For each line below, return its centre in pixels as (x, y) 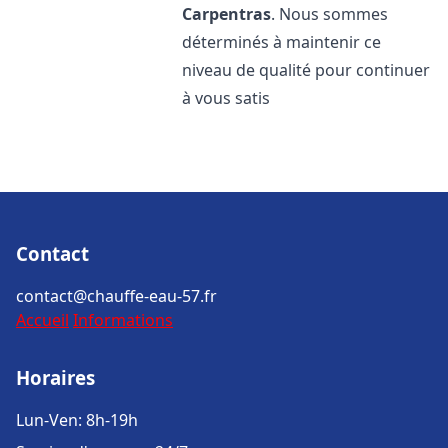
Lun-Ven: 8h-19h (77, 420)
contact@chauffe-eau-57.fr (116, 296)
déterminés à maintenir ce (282, 42)
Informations (123, 320)
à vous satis (226, 98)
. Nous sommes (330, 14)
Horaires (55, 377)
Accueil (42, 320)
